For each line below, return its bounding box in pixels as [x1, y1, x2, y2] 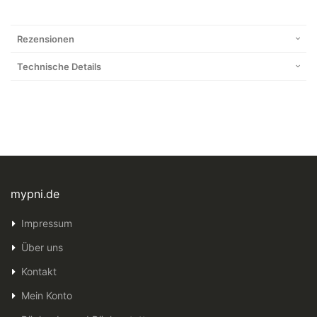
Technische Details [17, 61, 101, 73]
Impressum [21, 217, 72, 230]
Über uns [21, 241, 63, 254]
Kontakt [21, 265, 57, 278]
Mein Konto [21, 289, 72, 302]
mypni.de [11, 187, 59, 202]
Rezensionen [17, 33, 74, 45]
